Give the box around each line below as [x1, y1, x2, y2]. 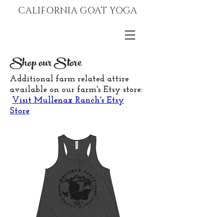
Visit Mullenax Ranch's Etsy [12, 96, 124, 105]
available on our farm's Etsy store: [10, 85, 142, 94]
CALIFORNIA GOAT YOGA [18, 5, 137, 17]
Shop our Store [10, 52, 81, 76]
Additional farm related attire [10, 75, 129, 84]
